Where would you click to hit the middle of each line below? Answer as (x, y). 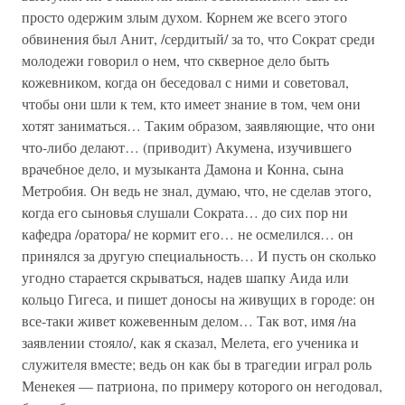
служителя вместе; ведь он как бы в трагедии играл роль (197, 364)
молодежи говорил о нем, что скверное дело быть (175, 60)
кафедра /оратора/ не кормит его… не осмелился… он (188, 234)
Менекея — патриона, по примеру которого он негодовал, (202, 386)
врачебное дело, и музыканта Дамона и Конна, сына (183, 169)
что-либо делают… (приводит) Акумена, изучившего (187, 147)
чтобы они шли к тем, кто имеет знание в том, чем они (191, 104)
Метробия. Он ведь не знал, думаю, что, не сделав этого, (197, 190)
